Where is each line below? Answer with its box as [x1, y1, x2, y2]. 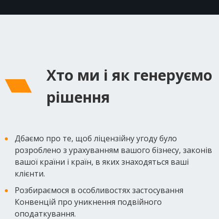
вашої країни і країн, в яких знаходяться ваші [15, 156, 189, 167]
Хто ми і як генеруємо [46, 65, 212, 85]
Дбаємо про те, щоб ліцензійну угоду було [15, 132, 177, 144]
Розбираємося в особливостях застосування [15, 184, 183, 196]
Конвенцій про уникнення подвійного [15, 196, 162, 207]
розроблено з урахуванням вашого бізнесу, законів [15, 144, 212, 155]
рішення [46, 87, 110, 107]
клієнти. [15, 168, 45, 179]
